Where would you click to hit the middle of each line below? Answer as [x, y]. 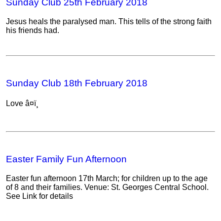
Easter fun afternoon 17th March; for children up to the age [107, 178]
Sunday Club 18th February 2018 [77, 83]
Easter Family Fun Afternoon [66, 159]
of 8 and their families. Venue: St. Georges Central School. [107, 187]
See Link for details [39, 196]
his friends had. [33, 30]
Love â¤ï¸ [22, 104]
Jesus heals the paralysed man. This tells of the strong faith [109, 21]
